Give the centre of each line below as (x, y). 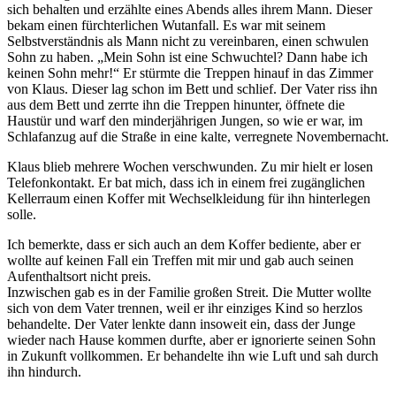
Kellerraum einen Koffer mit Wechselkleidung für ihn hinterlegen (189, 198)
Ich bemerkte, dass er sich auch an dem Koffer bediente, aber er (184, 244)
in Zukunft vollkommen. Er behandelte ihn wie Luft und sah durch (193, 355)
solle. (22, 214)
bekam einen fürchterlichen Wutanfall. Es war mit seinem (166, 25)
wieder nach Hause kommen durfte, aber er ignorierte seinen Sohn (191, 339)
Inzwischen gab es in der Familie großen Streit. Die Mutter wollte (189, 292)
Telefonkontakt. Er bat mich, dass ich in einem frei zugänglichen (186, 182)
